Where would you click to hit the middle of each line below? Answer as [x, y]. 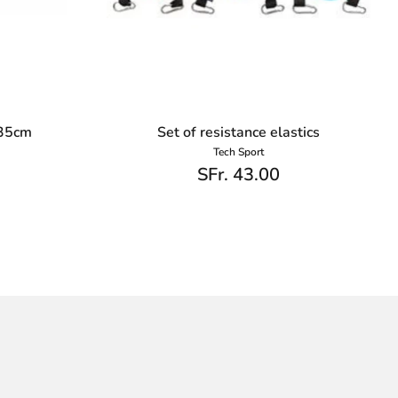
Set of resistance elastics [239, 133]
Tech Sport [239, 152]
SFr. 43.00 [239, 174]
